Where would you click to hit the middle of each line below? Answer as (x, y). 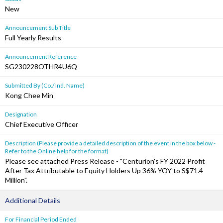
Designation (21, 114)
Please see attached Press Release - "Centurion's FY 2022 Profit (105, 161)
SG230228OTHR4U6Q (41, 66)
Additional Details (33, 200)
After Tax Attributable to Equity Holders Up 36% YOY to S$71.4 (104, 170)
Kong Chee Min (29, 95)
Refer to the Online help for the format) (57, 151)
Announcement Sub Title (38, 28)
